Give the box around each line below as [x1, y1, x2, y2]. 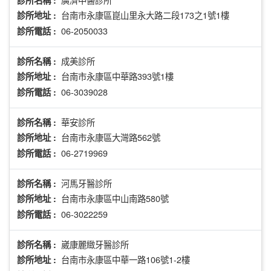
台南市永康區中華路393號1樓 [61, 70, 174, 83]
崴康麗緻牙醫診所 [61, 238, 129, 251]
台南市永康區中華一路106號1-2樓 [61, 253, 190, 266]
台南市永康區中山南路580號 [61, 192, 169, 205]
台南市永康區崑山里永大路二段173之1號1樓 [61, 8, 229, 22]
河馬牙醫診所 [61, 177, 112, 190]
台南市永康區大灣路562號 [61, 131, 160, 144]
